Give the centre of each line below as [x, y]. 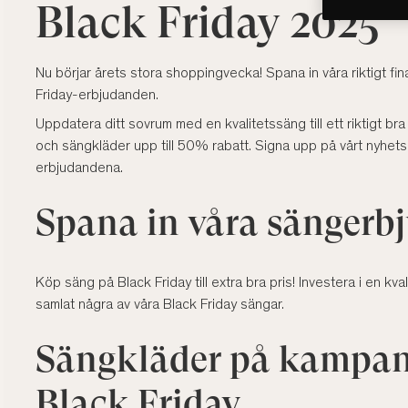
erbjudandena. [79, 169]
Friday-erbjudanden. [97, 96]
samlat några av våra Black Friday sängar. [160, 306]
